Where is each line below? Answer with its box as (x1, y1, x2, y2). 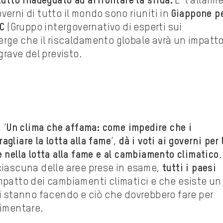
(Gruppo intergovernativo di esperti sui (4, 23, 182, 33)
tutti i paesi (162, 164, 217, 174)
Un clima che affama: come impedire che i (6, 123, 192, 134)
